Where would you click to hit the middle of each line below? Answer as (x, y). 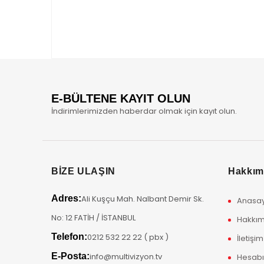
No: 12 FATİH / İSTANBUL (93, 218)
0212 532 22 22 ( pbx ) (128, 237)
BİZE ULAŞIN (84, 171)
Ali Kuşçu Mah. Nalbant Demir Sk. (143, 199)
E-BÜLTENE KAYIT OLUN (121, 98)
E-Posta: (70, 256)
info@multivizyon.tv (126, 257)
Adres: (66, 198)
